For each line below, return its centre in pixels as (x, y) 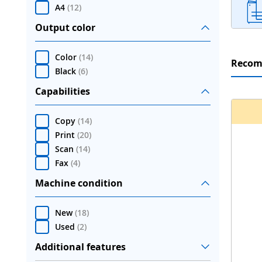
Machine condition (79, 183)
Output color (65, 27)
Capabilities (63, 91)
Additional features (80, 247)
